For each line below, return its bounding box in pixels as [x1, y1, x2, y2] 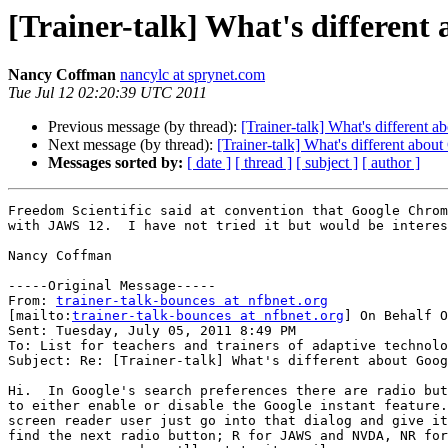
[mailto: [8, 308, 72, 324]
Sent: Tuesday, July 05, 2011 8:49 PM [8, 323, 296, 339]
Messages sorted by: [48, 154, 183, 172]
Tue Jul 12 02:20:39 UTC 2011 [8, 84, 207, 102]
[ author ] [362, 154, 420, 172]
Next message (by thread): [48, 136, 217, 154]
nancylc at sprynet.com [120, 66, 265, 84]
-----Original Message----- [8, 278, 216, 294]
